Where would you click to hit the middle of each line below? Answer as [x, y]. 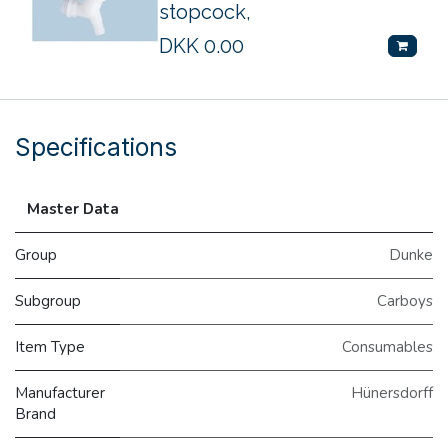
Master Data [73, 209]
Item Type [50, 347]
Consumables [387, 347]
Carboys [405, 301]
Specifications [96, 147]
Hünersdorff [392, 393]
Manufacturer [60, 393]
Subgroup [48, 301]
